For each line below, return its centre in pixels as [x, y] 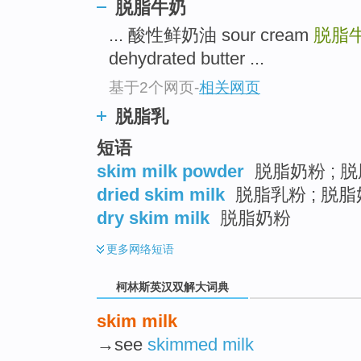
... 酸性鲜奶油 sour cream [211, 35]
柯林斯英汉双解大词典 [172, 286]
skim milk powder [170, 171]
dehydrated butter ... [187, 59]
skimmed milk [201, 344]
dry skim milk [153, 218]
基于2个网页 [151, 87]
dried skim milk [161, 194]
